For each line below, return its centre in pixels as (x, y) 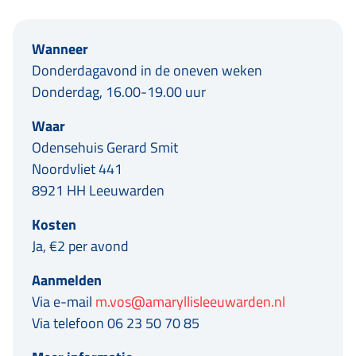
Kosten (54, 225)
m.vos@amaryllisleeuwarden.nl (190, 302)
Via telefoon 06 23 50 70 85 (116, 323)
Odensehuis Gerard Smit (105, 148)
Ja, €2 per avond (80, 246)
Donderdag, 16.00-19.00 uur (119, 92)
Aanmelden (67, 281)
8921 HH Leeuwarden (98, 191)
